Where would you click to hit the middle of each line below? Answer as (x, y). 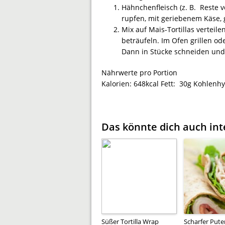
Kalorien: (118, 83)
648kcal (146, 83)
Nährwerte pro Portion (139, 72)
